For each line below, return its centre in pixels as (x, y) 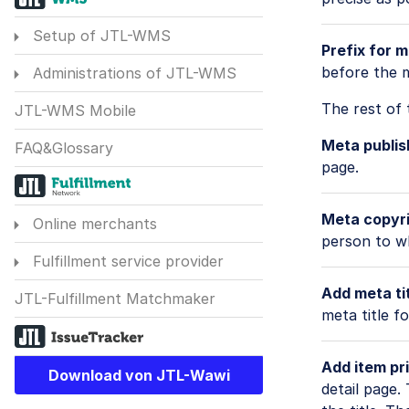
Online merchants (92, 224)
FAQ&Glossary (64, 148)
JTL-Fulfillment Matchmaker (115, 299)
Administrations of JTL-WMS (132, 73)
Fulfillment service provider (126, 262)
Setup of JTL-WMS (99, 36)
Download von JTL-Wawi (139, 376)
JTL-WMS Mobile (75, 111)
